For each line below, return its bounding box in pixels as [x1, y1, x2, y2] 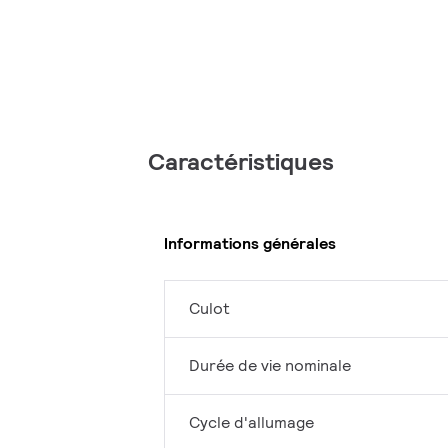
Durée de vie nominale [189, 355, 351, 377]
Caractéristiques [148, 146, 334, 178]
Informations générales [164, 232, 336, 254]
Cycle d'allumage [189, 412, 314, 434]
